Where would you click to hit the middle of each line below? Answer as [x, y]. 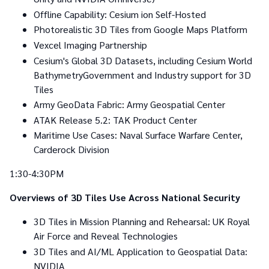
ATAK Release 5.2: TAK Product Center [115, 119]
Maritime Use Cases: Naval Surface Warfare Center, [138, 135]
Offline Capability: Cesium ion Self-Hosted [120, 14]
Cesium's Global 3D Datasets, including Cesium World [143, 60]
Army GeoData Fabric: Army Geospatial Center [129, 104]
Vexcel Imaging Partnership [90, 45]
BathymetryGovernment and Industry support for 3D [142, 74]
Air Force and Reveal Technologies [106, 236]
